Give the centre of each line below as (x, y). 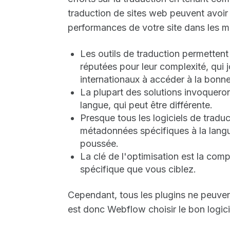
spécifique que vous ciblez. (138, 169)
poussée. (99, 143)
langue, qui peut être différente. (146, 105)
